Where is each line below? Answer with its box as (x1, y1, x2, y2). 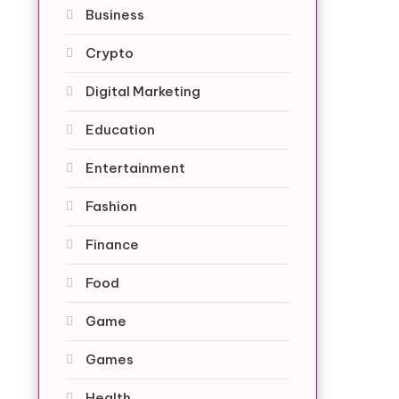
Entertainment (85, 159, 185, 176)
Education (85, 121, 155, 138)
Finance (85, 236, 139, 253)
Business (85, 6, 144, 23)
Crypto (85, 45, 134, 61)
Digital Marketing (85, 83, 200, 100)
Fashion (85, 198, 137, 215)
